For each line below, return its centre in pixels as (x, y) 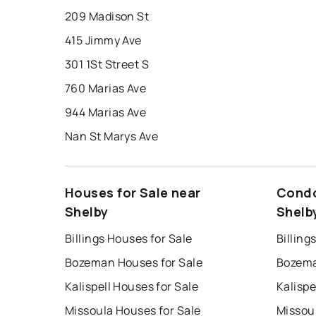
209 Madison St (107, 17)
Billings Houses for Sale (129, 239)
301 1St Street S (107, 65)
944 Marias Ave (106, 113)
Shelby (87, 212)
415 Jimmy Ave (103, 41)
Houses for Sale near (133, 193)
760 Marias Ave (106, 89)
